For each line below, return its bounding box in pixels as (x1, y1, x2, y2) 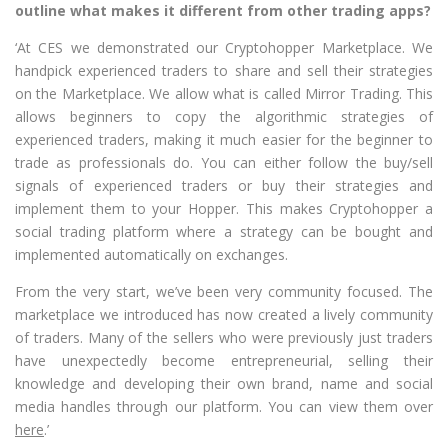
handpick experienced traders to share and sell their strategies (15, 60, 433, 80)
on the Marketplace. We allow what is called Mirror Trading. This (15, 83, 433, 103)
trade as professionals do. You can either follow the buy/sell (15, 152, 433, 172)
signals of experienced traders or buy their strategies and (15, 175, 433, 195)
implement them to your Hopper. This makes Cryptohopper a (15, 198, 433, 218)
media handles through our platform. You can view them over (15, 396, 433, 416)
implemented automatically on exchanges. (15, 244, 288, 264)
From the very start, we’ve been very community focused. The (15, 281, 433, 301)
